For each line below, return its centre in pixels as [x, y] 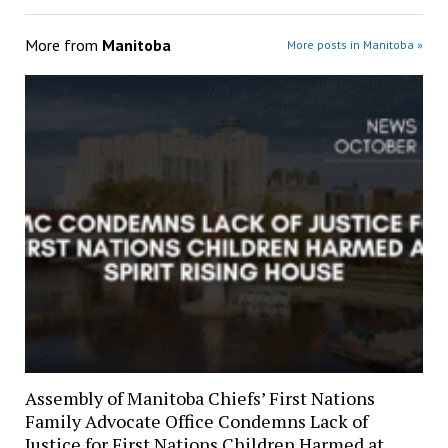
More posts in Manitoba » [355, 44]
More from [63, 44]
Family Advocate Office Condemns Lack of [196, 420]
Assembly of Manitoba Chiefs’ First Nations [199, 397]
